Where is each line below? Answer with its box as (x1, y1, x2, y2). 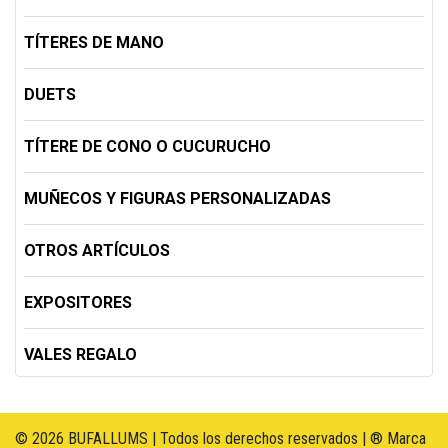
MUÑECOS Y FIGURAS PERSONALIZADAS (24, 189, 331, 209)
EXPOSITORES (24, 293, 132, 313)
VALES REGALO (24, 345, 137, 365)
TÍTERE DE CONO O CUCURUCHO (24, 137, 271, 157)
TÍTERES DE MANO (24, 33, 164, 53)
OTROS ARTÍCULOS (24, 241, 170, 261)
